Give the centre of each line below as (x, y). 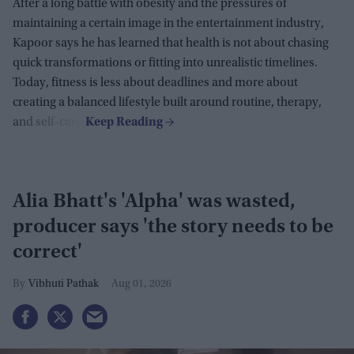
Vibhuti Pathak (64, 284)
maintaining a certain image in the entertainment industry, (168, 23)
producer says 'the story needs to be (173, 227)
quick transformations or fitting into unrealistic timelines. (165, 63)
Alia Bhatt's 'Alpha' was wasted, (154, 202)
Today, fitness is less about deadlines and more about (155, 83)
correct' (47, 252)
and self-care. (49, 122)
